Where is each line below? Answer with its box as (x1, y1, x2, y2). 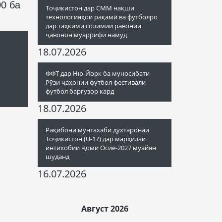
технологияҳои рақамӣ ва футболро (46, 12, 158, 21)
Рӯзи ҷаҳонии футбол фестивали (46, 78, 146, 87)
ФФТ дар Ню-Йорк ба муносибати (46, 69, 150, 78)
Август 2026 (81, 203, 128, 214)
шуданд (46, 152, 69, 161)
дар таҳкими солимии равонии (46, 21, 141, 30)
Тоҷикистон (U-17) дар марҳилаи (46, 134, 146, 143)
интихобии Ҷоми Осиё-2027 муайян (46, 143, 156, 152)
